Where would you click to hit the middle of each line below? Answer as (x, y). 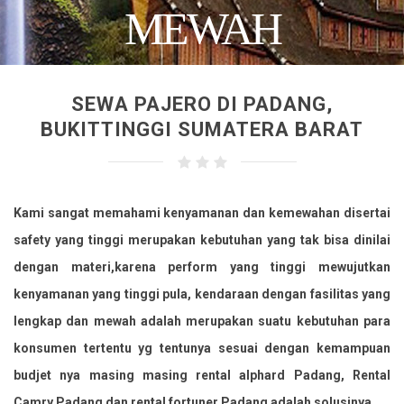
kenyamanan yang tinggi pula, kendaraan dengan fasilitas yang (202, 294)
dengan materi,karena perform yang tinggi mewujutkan (202, 266)
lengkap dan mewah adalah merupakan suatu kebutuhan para (202, 321)
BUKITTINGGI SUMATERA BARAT (202, 129)
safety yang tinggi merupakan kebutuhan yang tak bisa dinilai (202, 239)
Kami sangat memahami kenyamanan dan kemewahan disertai (202, 212)
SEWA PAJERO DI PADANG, (202, 104)
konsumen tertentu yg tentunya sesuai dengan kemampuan (202, 348)
